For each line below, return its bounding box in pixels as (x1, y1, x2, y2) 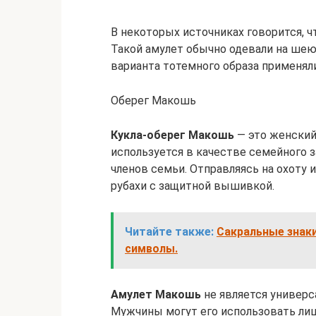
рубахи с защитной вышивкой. (111, 178, 274, 193)
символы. (125, 241, 178, 255)
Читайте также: (125, 224, 214, 238)
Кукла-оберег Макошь (111, 128, 234, 142)
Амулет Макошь (111, 287, 201, 301)
